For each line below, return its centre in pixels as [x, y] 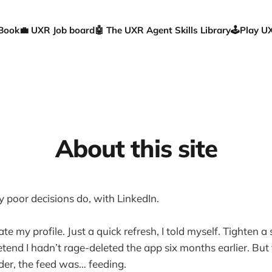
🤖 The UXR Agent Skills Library [162, 30]
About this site [136, 148]
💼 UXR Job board [57, 30]
